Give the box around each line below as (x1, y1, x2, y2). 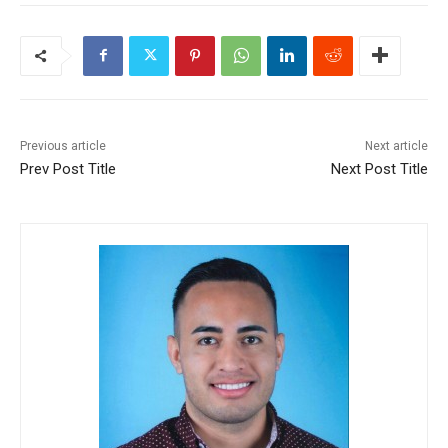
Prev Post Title (20, 159, 116, 178)
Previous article (20, 138, 106, 153)
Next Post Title (330, 159, 428, 178)
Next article (364, 138, 428, 153)
